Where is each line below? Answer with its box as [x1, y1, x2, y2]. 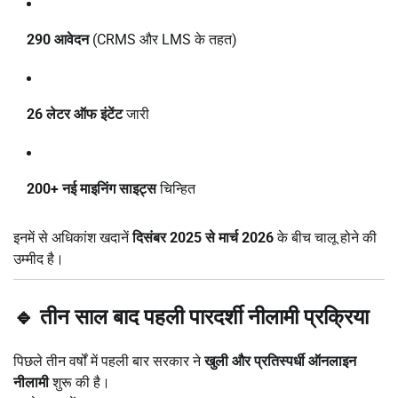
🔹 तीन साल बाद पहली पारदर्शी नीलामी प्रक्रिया [13, 305, 369, 330]
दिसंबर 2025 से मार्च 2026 [132, 229, 274, 247]
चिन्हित [156, 180, 195, 198]
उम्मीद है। [13, 251, 64, 268]
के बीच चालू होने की [274, 229, 377, 247]
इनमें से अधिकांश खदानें [13, 229, 132, 247]
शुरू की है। [49, 374, 110, 392]
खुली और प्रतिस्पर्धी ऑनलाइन [204, 353, 356, 370]
